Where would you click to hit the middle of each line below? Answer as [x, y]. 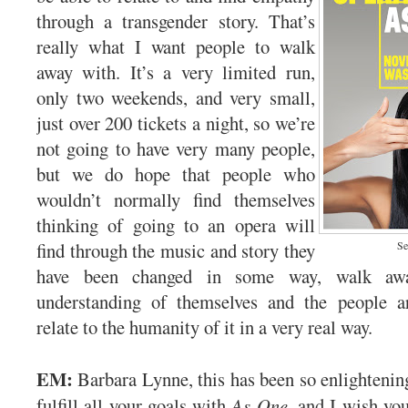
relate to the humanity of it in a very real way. [208, 326]
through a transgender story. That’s [176, 20]
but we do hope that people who [176, 173]
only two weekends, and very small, [176, 97]
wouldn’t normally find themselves [176, 199]
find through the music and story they [176, 250]
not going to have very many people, [176, 148]
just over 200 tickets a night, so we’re [176, 122]
